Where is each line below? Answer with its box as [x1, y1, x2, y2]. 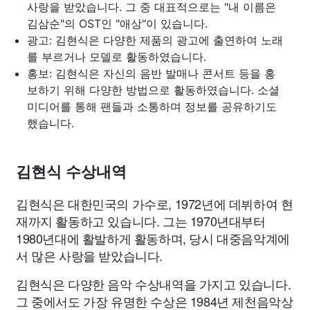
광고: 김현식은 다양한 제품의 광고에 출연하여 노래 [27, 33, 283, 47]
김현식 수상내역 [16, 163, 127, 181]
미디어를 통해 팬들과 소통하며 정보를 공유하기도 [27, 100, 277, 113]
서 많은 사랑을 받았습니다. [16, 246, 163, 264]
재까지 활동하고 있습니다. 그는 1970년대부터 [16, 212, 266, 230]
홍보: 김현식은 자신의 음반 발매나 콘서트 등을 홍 [27, 66, 275, 80]
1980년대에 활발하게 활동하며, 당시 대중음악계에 [16, 229, 290, 247]
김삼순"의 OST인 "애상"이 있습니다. [27, 17, 208, 30]
